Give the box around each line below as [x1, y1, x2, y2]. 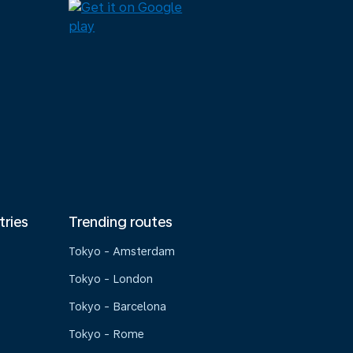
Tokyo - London [69, 273, 154, 285]
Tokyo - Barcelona [69, 300, 167, 313]
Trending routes [69, 214, 173, 230]
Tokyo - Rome [69, 328, 145, 340]
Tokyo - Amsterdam [69, 245, 176, 258]
